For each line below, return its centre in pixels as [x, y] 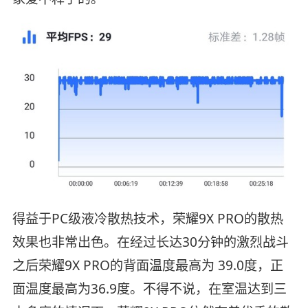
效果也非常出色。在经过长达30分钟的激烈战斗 [150, 242]
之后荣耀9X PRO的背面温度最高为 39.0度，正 [147, 266]
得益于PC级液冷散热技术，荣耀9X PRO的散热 [147, 219]
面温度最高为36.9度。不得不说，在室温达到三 [149, 289]
